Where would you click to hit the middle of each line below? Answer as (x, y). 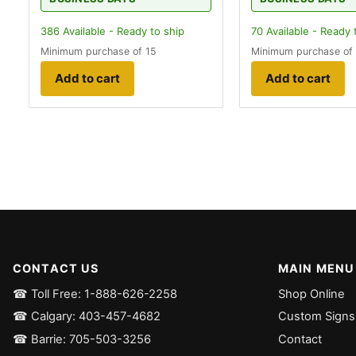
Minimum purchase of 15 (99, 51)
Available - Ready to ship (122, 31)
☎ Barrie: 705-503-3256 (82, 339)
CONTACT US (56, 268)
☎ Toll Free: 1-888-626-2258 (95, 294)
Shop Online (311, 294)
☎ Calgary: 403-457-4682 (87, 317)
